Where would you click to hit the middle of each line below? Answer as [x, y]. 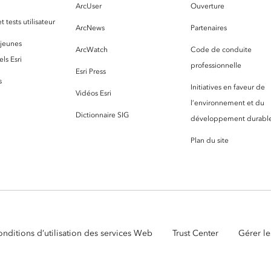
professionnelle [216, 65]
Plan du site [210, 140]
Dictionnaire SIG [102, 115]
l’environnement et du [227, 103]
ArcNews [90, 28]
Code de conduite [221, 49]
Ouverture [207, 6]
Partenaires [209, 28]
